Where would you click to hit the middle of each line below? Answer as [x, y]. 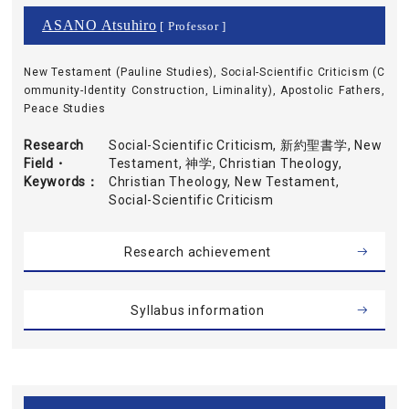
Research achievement [198, 252]
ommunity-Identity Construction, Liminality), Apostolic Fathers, [204, 90]
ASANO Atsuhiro [100, 25]
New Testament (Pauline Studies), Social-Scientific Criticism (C [204, 72]
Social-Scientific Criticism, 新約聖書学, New [245, 145]
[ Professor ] [192, 26]
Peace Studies [65, 109]
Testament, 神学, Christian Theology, [225, 163]
